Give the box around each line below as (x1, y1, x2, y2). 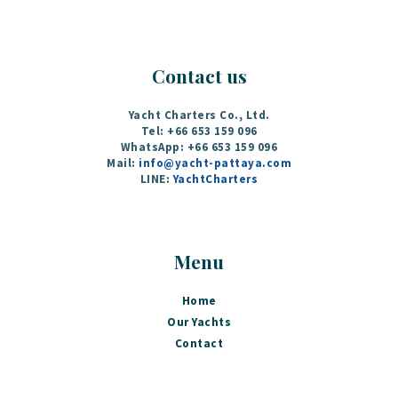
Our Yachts (167, 314, 231, 330)
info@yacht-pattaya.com (139, 155, 291, 171)
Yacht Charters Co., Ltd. (128, 107, 270, 123)
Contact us (151, 62, 247, 88)
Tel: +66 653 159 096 (140, 123, 258, 139)
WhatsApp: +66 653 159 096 (120, 139, 278, 155)
